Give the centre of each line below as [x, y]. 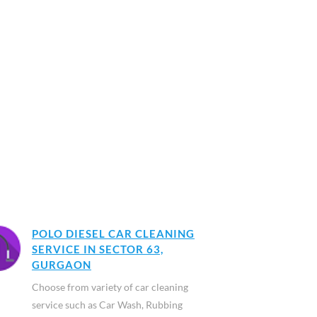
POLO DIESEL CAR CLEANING [113, 234]
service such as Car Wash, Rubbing [107, 305]
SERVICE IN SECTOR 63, [97, 249]
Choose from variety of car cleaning [110, 287]
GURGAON [61, 265]
